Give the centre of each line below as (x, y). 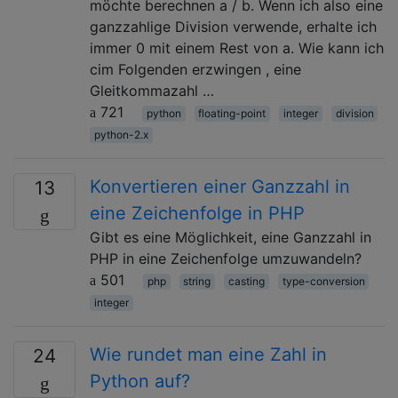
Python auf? (140, 381)
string (197, 281)
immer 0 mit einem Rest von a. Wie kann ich (237, 48)
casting (246, 281)
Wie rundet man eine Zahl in (208, 354)
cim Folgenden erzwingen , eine (195, 69)
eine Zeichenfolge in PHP (197, 213)
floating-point (232, 113)
